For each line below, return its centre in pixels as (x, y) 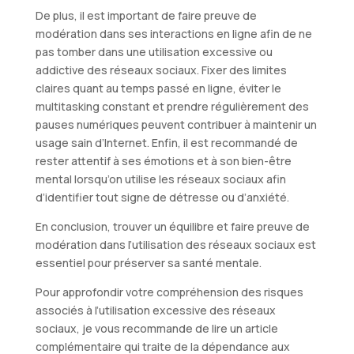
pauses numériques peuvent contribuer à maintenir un (176, 125)
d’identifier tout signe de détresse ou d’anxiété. (162, 198)
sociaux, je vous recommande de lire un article (156, 329)
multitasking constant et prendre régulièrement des (172, 107)
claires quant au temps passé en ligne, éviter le (158, 88)
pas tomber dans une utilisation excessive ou (154, 52)
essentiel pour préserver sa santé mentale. (148, 263)
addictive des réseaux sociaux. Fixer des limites (161, 70)
